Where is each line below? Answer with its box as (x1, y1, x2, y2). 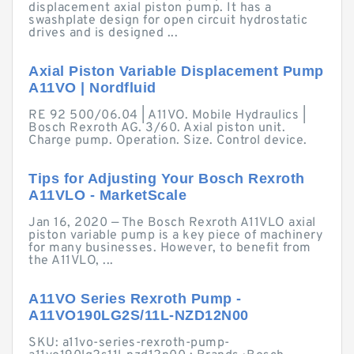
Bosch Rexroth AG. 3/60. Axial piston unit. (28, 120, 285, 136)
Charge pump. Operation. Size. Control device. (28, 133, 307, 149)
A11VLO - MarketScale (28, 187, 186, 203)
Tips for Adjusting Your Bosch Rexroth (28, 171, 305, 186)
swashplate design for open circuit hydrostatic (28, 13, 307, 28)
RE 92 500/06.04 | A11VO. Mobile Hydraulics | (28, 107, 306, 123)
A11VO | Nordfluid (28, 80, 156, 96)
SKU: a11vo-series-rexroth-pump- (28, 335, 230, 351)
